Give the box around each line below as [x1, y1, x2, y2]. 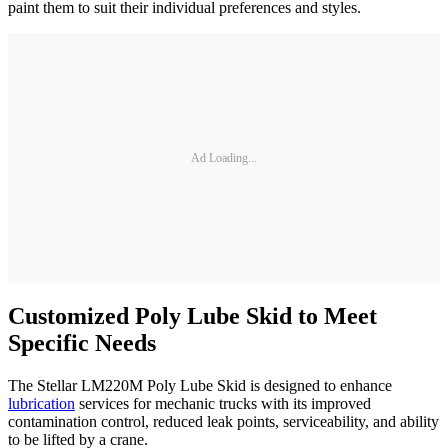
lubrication [8, 395, 75, 413]
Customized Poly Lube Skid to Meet [8, 303, 377, 330]
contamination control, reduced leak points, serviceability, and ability [8, 413, 439, 431]
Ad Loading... [191, 150, 257, 165]
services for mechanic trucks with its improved [75, 395, 371, 413]
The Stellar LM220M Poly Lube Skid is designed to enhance [8, 377, 392, 395]
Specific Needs [8, 330, 156, 357]
